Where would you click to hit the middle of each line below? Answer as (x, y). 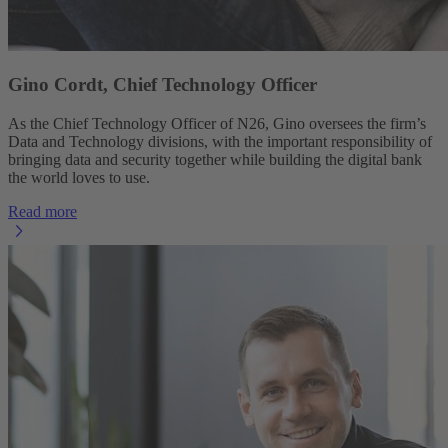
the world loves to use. (79, 177)
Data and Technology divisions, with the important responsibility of (220, 141)
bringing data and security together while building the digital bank (215, 159)
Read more (42, 211)
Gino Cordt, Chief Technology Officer (162, 85)
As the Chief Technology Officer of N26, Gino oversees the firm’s (217, 123)
